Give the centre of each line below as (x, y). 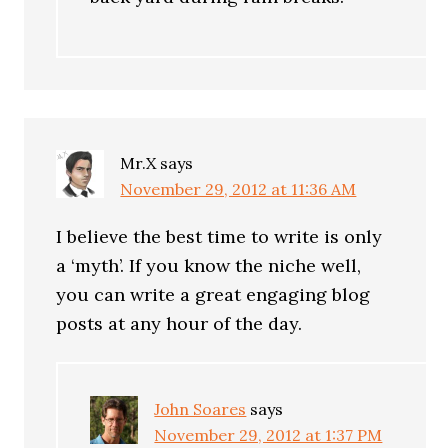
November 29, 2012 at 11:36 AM (238, 189)
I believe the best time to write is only (219, 236)
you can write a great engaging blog (213, 294)
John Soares (200, 409)
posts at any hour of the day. (179, 323)
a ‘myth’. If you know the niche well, (209, 265)
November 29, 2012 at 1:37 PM (268, 435)
